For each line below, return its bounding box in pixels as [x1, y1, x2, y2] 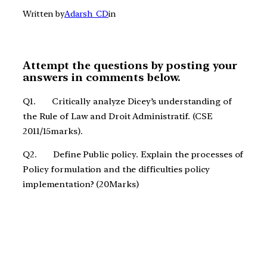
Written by [23, 9, 64, 19]
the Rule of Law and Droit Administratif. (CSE [23, 110, 213, 122]
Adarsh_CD [64, 9, 109, 19]
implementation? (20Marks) [23, 179, 139, 190]
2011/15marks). [23, 125, 83, 136]
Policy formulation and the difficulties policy [23, 164, 210, 175]
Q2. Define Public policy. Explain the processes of [23, 149, 244, 160]
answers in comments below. [23, 70, 181, 84]
